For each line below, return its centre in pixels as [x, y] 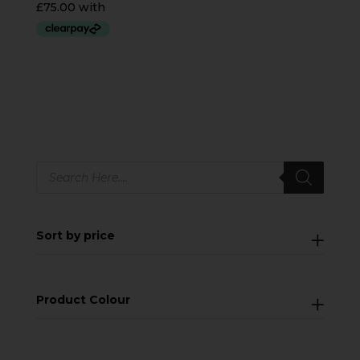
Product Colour [83, 300]
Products [61, 167]
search [55, 178]
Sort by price [75, 236]
